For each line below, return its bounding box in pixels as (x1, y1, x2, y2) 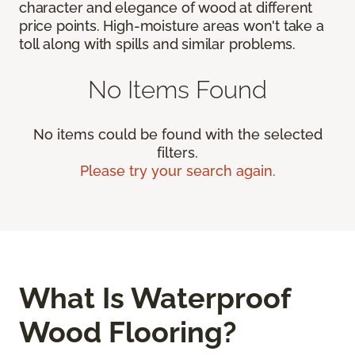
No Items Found (88, 74, 267, 105)
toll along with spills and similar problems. (19, 36, 296, 53)
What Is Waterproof (19, 281, 290, 315)
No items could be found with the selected (32, 126, 323, 143)
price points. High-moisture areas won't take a (19, 17, 324, 35)
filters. (157, 144, 198, 162)
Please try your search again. (79, 162, 276, 180)
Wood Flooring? (19, 315, 237, 349)
